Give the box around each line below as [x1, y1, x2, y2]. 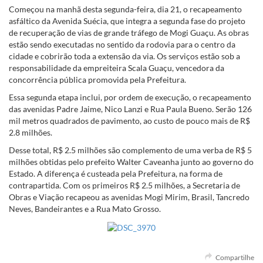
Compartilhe [214, 252, 254, 262]
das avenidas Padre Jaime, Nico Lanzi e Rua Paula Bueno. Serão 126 [9, 104, 252, 114]
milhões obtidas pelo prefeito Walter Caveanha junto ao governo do [9, 157, 254, 167]
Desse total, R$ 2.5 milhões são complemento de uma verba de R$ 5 [9, 145, 252, 156]
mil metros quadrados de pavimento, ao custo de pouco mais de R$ [9, 116, 250, 126]
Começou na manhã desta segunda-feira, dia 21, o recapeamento [9, 4, 242, 15]
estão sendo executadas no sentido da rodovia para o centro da [9, 39, 235, 50]
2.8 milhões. [9, 127, 52, 138]
